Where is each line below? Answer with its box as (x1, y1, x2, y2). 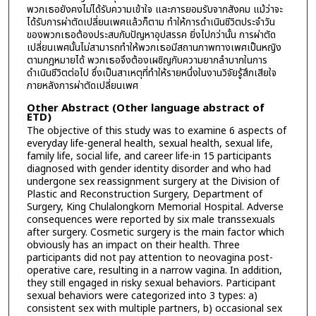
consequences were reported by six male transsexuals (26, 212, 275, 228)
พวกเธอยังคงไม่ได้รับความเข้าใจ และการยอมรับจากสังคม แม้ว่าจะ (26, 1, 283, 17)
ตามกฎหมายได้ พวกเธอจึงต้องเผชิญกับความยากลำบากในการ (26, 52, 267, 68)
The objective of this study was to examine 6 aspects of (26, 123, 286, 139)
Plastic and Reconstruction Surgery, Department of (26, 187, 262, 202)
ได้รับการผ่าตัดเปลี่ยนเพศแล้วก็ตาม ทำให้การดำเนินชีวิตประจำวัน (26, 14, 275, 30)
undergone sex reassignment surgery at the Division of (26, 174, 279, 190)
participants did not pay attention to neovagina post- (26, 250, 273, 266)
